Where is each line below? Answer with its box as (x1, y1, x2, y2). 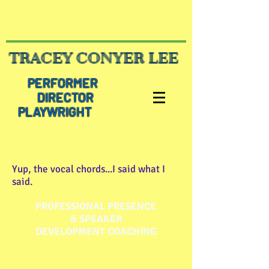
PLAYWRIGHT (6, 104, 97, 119)
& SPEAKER (70, 213, 122, 225)
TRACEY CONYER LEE (9, 50, 178, 67)
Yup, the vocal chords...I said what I (12, 163, 165, 175)
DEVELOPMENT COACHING (35, 225, 157, 238)
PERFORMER (6, 75, 158, 90)
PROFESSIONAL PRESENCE (35, 200, 156, 213)
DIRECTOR (6, 89, 159, 104)
